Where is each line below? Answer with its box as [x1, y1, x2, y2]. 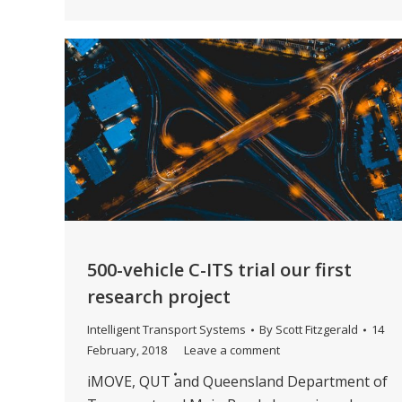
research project [87, 284, 231, 310]
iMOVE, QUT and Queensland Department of [87, 371, 388, 392]
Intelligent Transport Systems [87, 321, 246, 338]
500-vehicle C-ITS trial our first [87, 258, 352, 283]
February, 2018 [87, 342, 167, 359]
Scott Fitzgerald [275, 321, 358, 338]
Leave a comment [184, 342, 280, 359]
